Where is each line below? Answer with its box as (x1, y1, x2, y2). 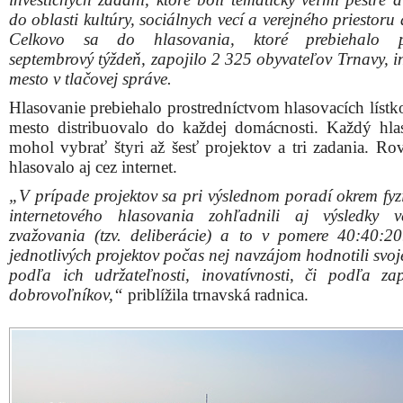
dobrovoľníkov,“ (9, 285, 123, 304)
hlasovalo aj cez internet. (9, 157, 177, 176)
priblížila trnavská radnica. (123, 285, 309, 304)
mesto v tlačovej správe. (9, 69, 172, 88)
